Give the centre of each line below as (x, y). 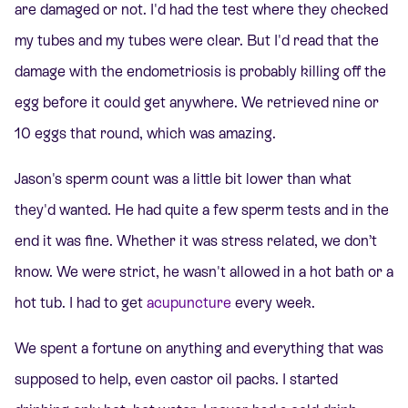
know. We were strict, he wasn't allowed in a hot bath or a (204, 272)
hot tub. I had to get (81, 303)
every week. (273, 303)
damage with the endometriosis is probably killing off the (200, 71)
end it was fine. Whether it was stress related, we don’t (196, 241)
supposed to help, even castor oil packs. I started (176, 380)
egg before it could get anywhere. (128, 102)
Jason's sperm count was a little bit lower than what (183, 179)
